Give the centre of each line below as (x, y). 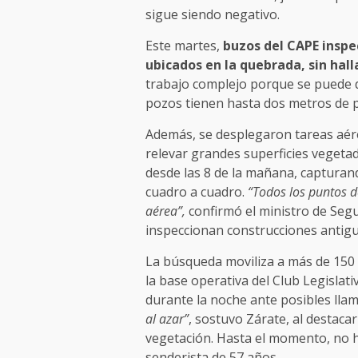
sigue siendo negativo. (212, 15)
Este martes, (182, 46)
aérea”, (165, 211)
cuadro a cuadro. (196, 192)
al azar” (167, 319)
